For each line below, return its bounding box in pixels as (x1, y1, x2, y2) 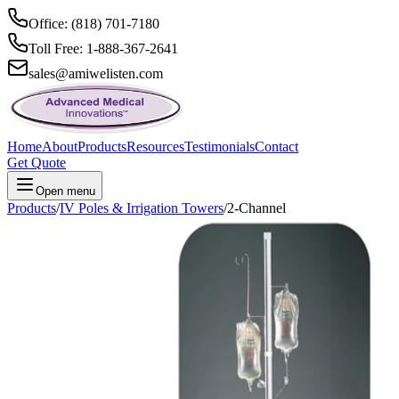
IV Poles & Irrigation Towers (60, 200, 224, 216)
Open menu (36, 184, 95, 198)
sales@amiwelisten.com (28, 66, 163, 81)
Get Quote (7, 155, 66, 170)
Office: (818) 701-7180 (28, 16, 159, 31)
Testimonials (184, 139, 255, 154)
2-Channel (227, 200, 286, 216)
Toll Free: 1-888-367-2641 (28, 41, 178, 56)
